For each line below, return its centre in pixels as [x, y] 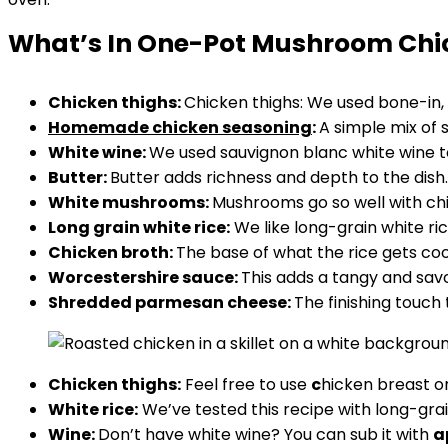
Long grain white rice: [139, 227]
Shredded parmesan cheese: [171, 302]
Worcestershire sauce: [144, 277]
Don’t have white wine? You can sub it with [265, 434]
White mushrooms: [130, 202]
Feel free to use [246, 384]
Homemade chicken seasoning [180, 127]
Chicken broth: [112, 252]
